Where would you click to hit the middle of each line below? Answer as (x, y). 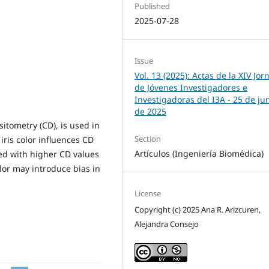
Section (148, 138)
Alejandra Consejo (167, 224)
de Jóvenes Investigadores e (191, 87)
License (148, 193)
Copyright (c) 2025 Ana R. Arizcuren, (198, 210)
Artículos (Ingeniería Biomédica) (199, 153)
